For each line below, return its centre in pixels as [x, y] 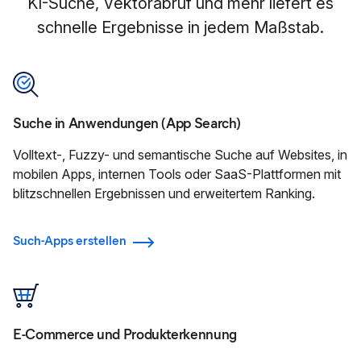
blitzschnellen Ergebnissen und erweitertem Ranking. [164, 193]
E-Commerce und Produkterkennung [125, 335]
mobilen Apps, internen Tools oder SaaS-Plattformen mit [177, 174]
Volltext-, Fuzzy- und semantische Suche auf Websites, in [180, 155]
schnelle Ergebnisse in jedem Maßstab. [180, 27]
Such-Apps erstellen [70, 241]
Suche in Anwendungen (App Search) [127, 123]
